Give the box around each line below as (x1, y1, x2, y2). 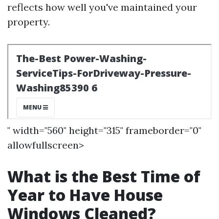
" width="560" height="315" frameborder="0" (7, 124, 201, 136)
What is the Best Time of (7, 166, 200, 187)
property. (7, 16, 50, 28)
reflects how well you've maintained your (7, 1, 197, 13)
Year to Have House (7, 184, 163, 205)
